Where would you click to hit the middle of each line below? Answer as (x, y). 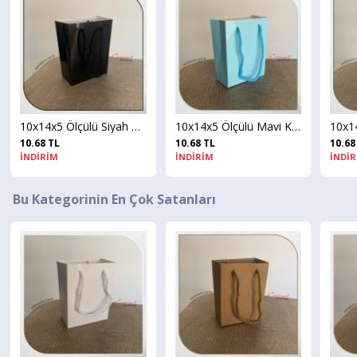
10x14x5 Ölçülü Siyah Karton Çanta (120, 127)
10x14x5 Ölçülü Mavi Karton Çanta (280, 127)
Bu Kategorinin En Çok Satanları (114, 200)
